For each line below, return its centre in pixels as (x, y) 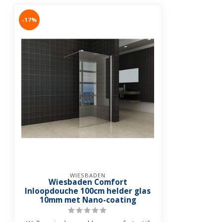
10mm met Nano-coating (88, 200)
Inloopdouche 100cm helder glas (88, 191)
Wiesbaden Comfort (88, 182)
